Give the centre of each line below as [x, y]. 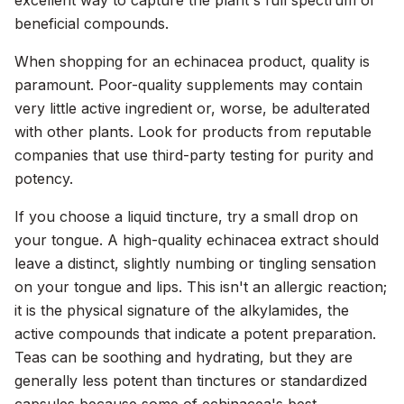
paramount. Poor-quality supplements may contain [188, 85]
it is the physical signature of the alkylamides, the [182, 310]
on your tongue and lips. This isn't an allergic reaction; [201, 287]
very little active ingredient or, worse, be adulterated [192, 108]
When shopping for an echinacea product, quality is [192, 61]
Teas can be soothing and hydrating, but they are [184, 357]
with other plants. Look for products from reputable [193, 132]
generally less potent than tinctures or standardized [191, 381]
